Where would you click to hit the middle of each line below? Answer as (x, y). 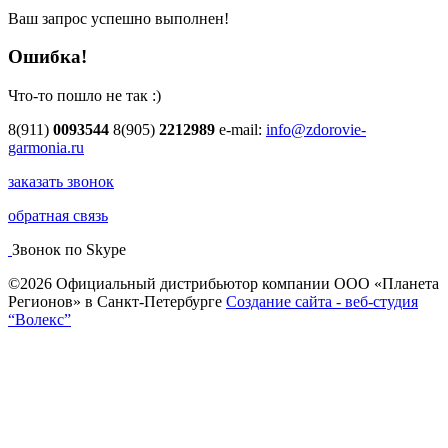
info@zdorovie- (316, 129)
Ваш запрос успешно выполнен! (118, 18)
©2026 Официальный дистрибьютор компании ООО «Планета (223, 283)
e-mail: (242, 129)
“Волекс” (39, 319)
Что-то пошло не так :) (84, 95)
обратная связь (58, 215)
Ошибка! (47, 57)
